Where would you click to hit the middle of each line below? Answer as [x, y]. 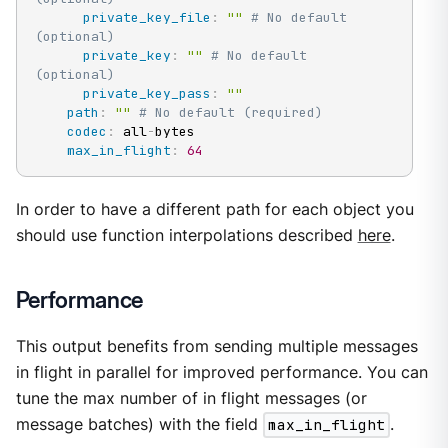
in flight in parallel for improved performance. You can [221, 373]
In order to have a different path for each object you [214, 210]
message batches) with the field [139, 425]
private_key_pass [146, 93]
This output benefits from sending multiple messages [216, 347]
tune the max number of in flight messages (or [191, 399]
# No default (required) [230, 112]
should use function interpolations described [186, 236]
